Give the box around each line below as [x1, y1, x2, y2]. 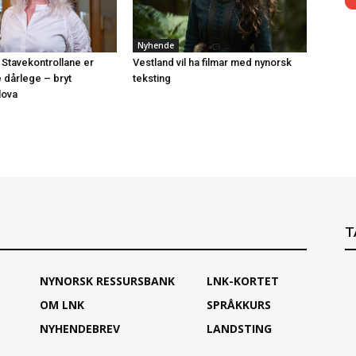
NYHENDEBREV [40, 320, 120, 336]
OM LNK [40, 296, 84, 312]
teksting [133, 72, 172, 84]
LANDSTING [207, 320, 272, 336]
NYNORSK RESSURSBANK [40, 273, 175, 288]
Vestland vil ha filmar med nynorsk [133, 56, 292, 68]
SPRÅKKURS [207, 296, 271, 312]
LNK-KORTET [207, 273, 279, 288]
